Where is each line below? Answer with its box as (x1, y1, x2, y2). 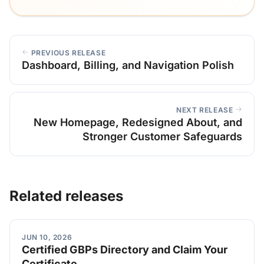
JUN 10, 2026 (22, 233, 72, 242)
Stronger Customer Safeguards (82, 130, 242, 143)
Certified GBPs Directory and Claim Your (22, 243, 227, 256)
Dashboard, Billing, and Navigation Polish (22, 59, 234, 71)
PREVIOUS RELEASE (29, 48, 106, 57)
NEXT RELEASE (176, 105, 235, 114)
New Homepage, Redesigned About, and (34, 116, 242, 128)
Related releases (9, 187, 123, 204)
